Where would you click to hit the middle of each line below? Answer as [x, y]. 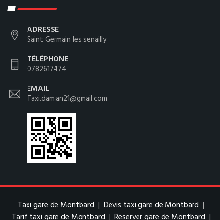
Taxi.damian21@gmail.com [67, 99]
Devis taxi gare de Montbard [151, 206]
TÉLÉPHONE [48, 60]
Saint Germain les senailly [67, 40]
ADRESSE [43, 30]
